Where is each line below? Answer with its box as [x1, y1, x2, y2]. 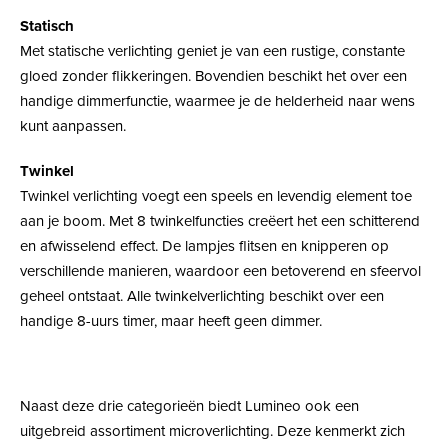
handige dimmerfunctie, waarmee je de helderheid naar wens [20, 92, 415, 111]
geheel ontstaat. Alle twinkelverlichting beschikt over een [20, 287, 384, 306]
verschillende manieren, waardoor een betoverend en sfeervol [20, 262, 421, 281]
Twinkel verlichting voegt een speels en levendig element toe [20, 187, 412, 206]
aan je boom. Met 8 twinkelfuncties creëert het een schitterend [20, 212, 420, 231]
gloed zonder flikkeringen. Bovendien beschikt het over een [20, 67, 407, 86]
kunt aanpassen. [20, 117, 126, 136]
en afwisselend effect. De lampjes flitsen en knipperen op [20, 237, 389, 256]
